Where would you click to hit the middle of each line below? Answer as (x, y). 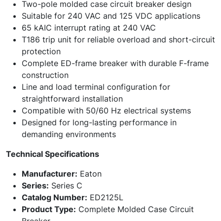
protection (41, 51)
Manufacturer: (50, 174)
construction (45, 75)
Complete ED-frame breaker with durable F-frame (115, 63)
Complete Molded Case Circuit (135, 209)
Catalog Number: (55, 197)
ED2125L (105, 197)
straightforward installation (72, 99)
